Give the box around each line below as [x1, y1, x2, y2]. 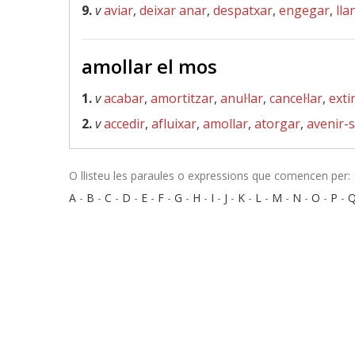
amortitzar [151, 90, 214, 107]
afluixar [151, 115, 197, 132]
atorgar [254, 115, 300, 132]
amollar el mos [82, 53, 217, 79]
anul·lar [220, 90, 263, 107]
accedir [104, 115, 145, 132]
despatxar [213, 2, 273, 19]
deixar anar [139, 2, 207, 19]
